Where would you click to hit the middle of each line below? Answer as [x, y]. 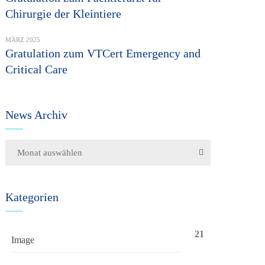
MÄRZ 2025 [23, 40]
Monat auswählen [50, 153]
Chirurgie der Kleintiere [64, 14]
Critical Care [37, 69]
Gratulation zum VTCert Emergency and [103, 53]
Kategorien [32, 197]
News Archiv [37, 115]
